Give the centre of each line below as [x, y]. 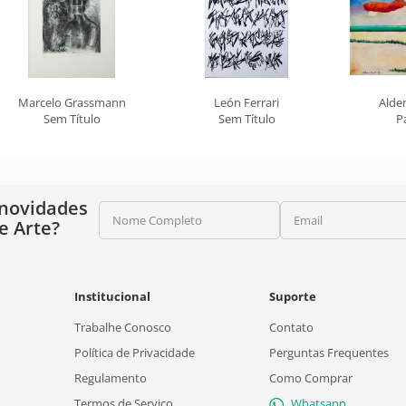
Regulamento [110, 378]
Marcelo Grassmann [72, 102]
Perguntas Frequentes [329, 353]
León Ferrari [246, 102]
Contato [291, 327]
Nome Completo [157, 220]
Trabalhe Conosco [122, 327]
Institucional [112, 296]
